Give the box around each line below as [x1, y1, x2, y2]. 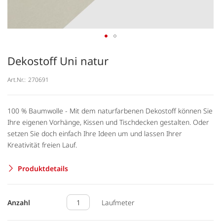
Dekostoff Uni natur [7, 53, 109, 68]
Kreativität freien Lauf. [7, 140, 77, 149]
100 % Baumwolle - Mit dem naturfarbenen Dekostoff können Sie [7, 106, 213, 115]
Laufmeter [102, 197, 135, 207]
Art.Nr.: [7, 75, 26, 84]
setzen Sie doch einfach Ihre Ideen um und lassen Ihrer [7, 128, 182, 138]
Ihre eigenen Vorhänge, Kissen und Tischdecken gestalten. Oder [7, 117, 209, 127]
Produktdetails [18, 163, 68, 173]
